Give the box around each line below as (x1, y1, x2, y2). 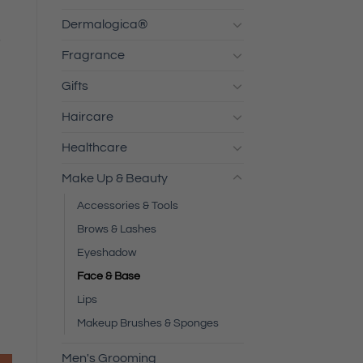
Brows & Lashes (77, 222, 156, 235)
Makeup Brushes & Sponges (77, 316, 219, 329)
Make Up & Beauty (62, 171, 168, 185)
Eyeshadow (77, 246, 136, 258)
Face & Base (77, 269, 140, 282)
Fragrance (62, 48, 125, 62)
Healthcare (62, 140, 127, 154)
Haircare (62, 109, 113, 123)
